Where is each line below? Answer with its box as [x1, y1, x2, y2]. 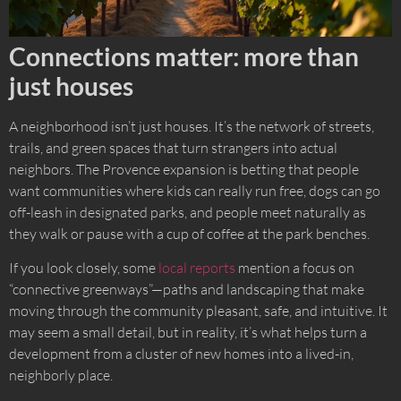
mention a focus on [235, 259, 354, 277]
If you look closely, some [9, 259, 158, 277]
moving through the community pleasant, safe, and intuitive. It [9, 302, 388, 320]
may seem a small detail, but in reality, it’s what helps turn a [9, 323, 367, 342]
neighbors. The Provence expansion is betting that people [9, 159, 359, 178]
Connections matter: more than [9, 40, 359, 72]
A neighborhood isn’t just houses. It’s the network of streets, [9, 116, 374, 135]
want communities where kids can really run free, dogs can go [9, 181, 380, 200]
